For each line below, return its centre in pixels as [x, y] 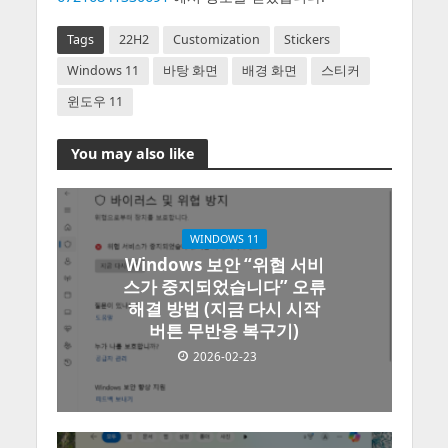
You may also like [132, 153]
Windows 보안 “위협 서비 [224, 264]
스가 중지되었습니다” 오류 [224, 286]
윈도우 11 [94, 102]
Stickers [306, 40]
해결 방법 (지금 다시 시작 [224, 308]
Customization [216, 40]
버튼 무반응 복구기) [224, 330]
